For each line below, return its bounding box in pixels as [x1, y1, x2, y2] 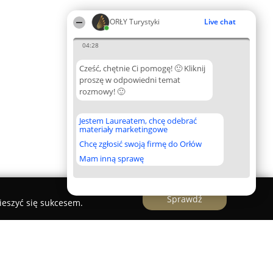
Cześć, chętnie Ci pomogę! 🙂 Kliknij [79, 63, 205, 74]
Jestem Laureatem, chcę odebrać [79, 115, 197, 126]
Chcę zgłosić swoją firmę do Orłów [79, 138, 202, 149]
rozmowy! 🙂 [79, 86, 125, 97]
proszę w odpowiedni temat [79, 74, 180, 85]
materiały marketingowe [79, 124, 168, 135]
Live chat [204, 16, 236, 27]
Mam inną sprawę [79, 153, 144, 164]
